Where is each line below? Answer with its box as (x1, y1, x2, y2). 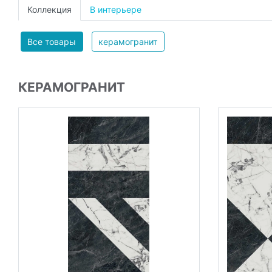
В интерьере (90, 4, 141, 15)
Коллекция (27, 4, 72, 15)
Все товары (27, 36, 76, 47)
